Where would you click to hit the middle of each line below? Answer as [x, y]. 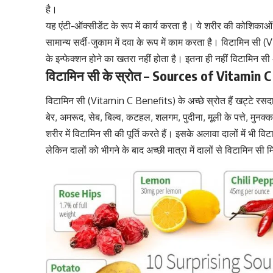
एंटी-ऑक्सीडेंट [84, 25]
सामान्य [60, 42]
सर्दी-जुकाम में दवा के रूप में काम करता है [143, 42]
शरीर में [58, 134]
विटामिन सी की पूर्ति [105, 134]
